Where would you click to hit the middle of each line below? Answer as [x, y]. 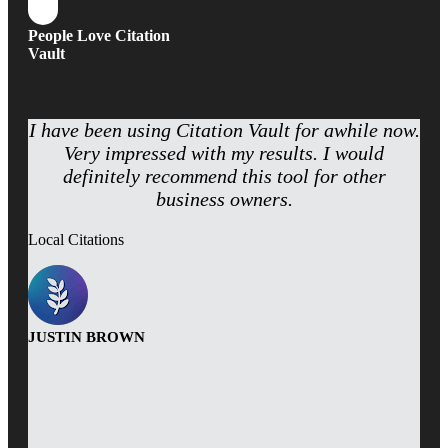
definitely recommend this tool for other [224, 175]
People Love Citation [99, 35]
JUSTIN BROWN [86, 336]
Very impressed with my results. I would [224, 152]
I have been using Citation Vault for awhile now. [224, 129]
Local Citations [76, 239]
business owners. [224, 198]
